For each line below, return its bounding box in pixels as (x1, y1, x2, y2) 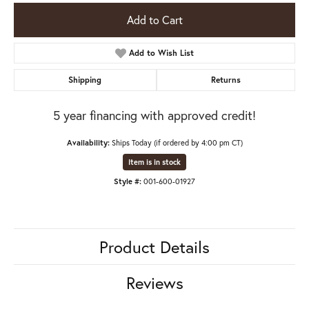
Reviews (126, 271, 183, 294)
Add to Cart (126, 12, 183, 27)
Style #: (114, 175, 141, 186)
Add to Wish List (129, 47, 195, 58)
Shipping (68, 74, 102, 85)
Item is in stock (128, 157, 181, 167)
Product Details (99, 235, 210, 258)
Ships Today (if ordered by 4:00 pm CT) (111, 137, 243, 148)
